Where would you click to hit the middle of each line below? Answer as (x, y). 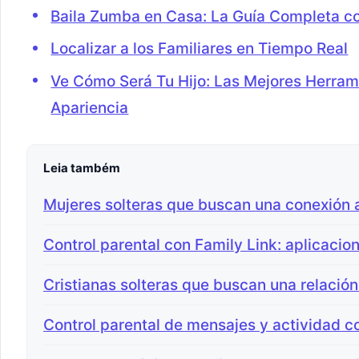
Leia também (82, 167)
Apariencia (90, 108)
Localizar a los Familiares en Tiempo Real (200, 49)
